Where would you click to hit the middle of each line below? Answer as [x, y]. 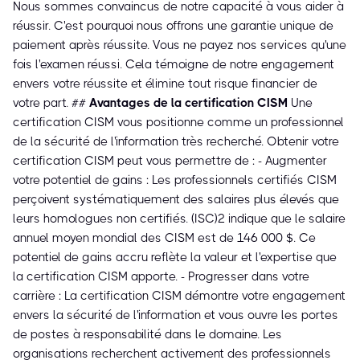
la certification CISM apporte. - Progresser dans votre [161, 277]
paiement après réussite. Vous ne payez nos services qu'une [180, 45]
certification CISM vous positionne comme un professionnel [178, 123]
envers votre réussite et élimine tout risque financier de [165, 84]
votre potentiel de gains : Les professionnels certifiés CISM [175, 180]
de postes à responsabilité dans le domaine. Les [147, 335]
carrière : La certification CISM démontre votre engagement [179, 296]
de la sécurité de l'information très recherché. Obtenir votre [176, 142]
